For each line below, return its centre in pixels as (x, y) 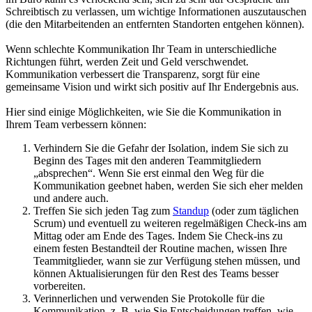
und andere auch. (71, 198)
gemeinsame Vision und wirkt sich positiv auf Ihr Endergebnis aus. (152, 86)
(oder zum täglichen (254, 210)
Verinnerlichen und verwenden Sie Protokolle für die (149, 298)
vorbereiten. (60, 286)
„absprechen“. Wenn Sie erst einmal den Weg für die (149, 173)
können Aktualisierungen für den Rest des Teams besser (156, 273)
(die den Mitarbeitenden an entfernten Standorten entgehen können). (155, 24)
